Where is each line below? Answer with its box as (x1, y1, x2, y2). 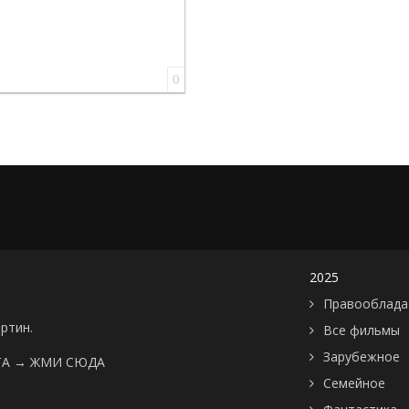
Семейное (323, 374, 385, 392)
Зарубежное (323, 348, 400, 365)
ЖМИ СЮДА (30, 353, 105, 371)
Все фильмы (323, 321, 400, 339)
